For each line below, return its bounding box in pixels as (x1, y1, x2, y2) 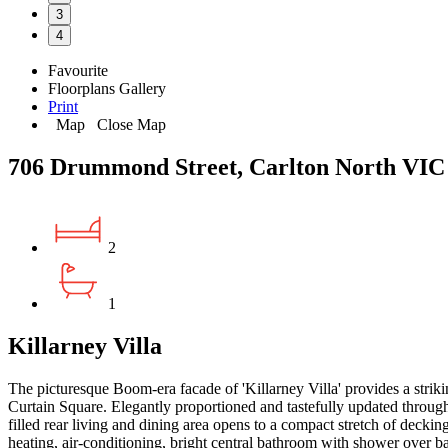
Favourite (48, 61, 108, 79)
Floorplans (48, 79, 115, 97)
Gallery (119, 79, 166, 97)
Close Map (89, 115, 166, 133)
